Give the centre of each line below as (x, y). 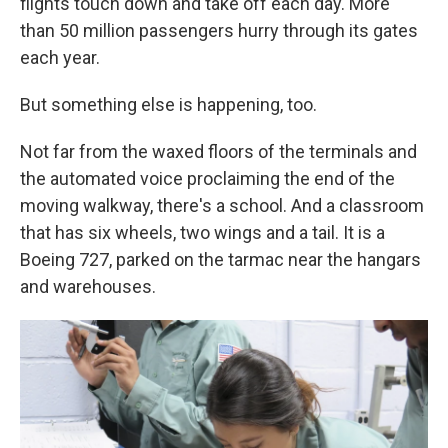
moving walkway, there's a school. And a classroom (222, 205)
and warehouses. (88, 286)
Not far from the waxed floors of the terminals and (218, 151)
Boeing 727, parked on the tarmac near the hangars (220, 259)
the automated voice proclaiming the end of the (207, 178)
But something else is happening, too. (168, 104)
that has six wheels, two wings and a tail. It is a (202, 232)
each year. (60, 57)
